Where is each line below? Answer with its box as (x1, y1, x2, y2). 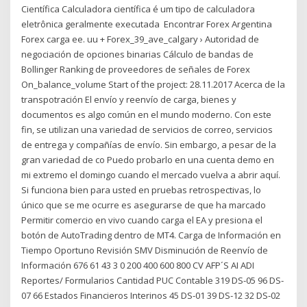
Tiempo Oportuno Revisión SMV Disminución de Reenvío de (21, 244, 269, 257)
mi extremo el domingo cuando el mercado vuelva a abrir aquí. (21, 169, 281, 182)
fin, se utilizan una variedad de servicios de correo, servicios (21, 123, 273, 136)
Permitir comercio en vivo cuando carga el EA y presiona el (21, 214, 263, 227)
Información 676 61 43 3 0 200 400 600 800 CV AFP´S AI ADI (21, 259, 255, 272)
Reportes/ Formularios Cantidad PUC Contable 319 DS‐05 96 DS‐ (21, 274, 284, 287)
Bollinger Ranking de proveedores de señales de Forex (21, 63, 251, 76)
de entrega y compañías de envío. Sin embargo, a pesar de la (21, 138, 277, 151)
